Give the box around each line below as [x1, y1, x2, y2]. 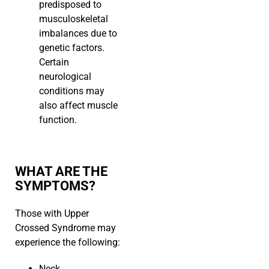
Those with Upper [15, 208, 89, 220]
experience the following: [15, 237, 120, 249]
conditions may [39, 85, 104, 97]
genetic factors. [39, 42, 104, 54]
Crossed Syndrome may [15, 222, 116, 234]
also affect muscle [39, 100, 118, 112]
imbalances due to [39, 28, 117, 40]
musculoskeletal [39, 13, 108, 25]
